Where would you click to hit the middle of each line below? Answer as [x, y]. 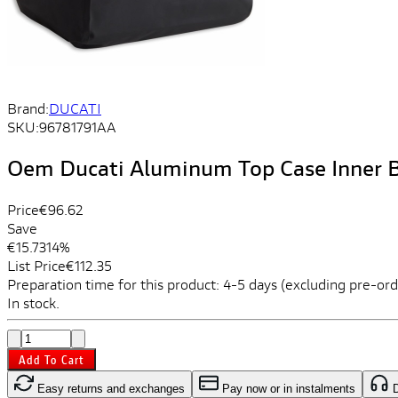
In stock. [33, 302]
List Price [36, 265]
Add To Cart [52, 359]
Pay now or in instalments [287, 388]
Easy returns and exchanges [109, 388]
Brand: [28, 108]
